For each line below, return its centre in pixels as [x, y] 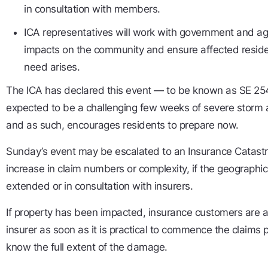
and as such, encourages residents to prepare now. [122, 125]
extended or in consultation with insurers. [99, 186]
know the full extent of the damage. [87, 247]
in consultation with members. [92, 9]
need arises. [52, 67]
